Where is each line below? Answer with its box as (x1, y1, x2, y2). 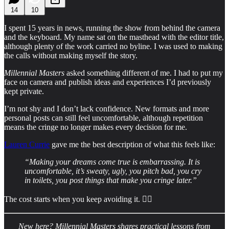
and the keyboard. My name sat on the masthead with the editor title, (4, 32, 224, 41)
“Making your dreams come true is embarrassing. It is (25, 157, 200, 166)
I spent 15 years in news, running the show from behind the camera (4, 23, 220, 32)
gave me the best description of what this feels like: (50, 140, 215, 149)
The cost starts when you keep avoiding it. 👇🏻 (4, 194, 152, 203)
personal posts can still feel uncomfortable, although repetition (4, 113, 203, 122)
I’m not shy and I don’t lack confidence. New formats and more (4, 104, 209, 113)
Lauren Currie (4, 140, 50, 149)
